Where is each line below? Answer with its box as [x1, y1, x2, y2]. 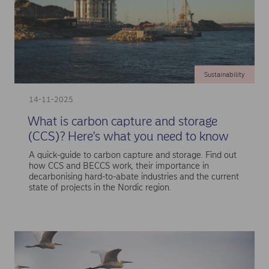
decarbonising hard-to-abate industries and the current [28, 171, 239, 183]
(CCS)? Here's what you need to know [27, 128, 229, 144]
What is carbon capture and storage [27, 113, 217, 128]
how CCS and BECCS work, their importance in [28, 160, 209, 172]
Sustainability [204, 70, 245, 79]
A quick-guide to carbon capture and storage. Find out [28, 150, 237, 161]
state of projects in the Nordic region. [28, 182, 171, 193]
